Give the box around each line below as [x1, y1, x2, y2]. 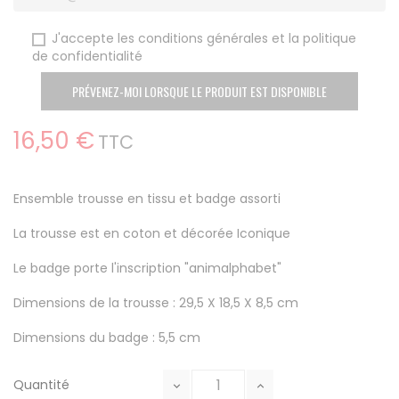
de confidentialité [31, 47, 142, 66]
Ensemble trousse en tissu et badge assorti [13, 190, 281, 208]
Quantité [13, 376, 69, 395]
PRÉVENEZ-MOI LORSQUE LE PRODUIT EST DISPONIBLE [72, 82, 327, 102]
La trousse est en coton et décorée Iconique [13, 224, 290, 243]
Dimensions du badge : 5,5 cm [13, 329, 200, 347]
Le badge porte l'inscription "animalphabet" [13, 259, 281, 278]
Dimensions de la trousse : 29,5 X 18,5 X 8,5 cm [13, 294, 298, 313]
